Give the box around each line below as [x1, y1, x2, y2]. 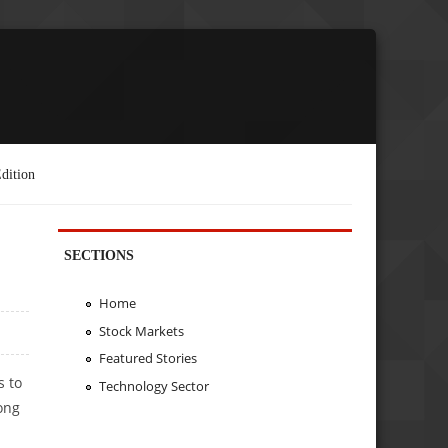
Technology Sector [98, 377, 209, 396]
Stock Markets [98, 321, 184, 340]
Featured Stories [98, 349, 197, 368]
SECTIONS [64, 246, 135, 263]
